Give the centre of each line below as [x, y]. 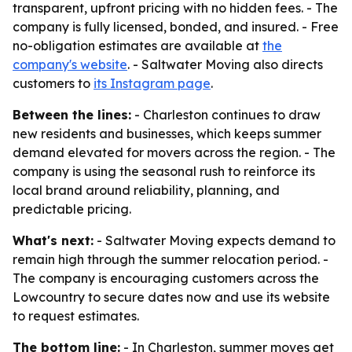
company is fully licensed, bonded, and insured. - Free [176, 27]
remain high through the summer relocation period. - [170, 259]
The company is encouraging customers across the [166, 278]
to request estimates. [76, 316]
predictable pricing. [72, 209]
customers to [53, 83]
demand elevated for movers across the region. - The [174, 152]
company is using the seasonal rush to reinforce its [164, 171]
